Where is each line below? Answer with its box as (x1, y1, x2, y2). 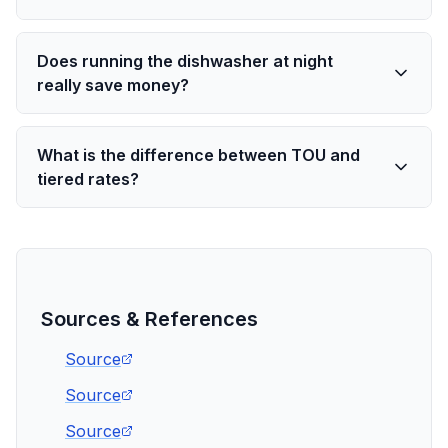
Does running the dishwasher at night (37, 51, 333, 71)
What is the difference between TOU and (37, 145, 360, 165)
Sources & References (41, 307, 258, 331)
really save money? (37, 75, 189, 95)
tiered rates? (37, 169, 139, 189)
